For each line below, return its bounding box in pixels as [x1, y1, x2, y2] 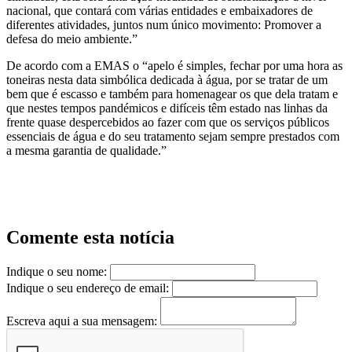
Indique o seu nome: [6, 265, 107, 279]
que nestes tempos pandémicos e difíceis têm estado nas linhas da [6, 101, 328, 115]
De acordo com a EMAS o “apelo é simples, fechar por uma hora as [6, 59, 343, 73]
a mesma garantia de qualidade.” [6, 144, 167, 158]
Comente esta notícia [6, 227, 174, 248]
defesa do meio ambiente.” [6, 32, 137, 46]
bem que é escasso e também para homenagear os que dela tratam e [6, 87, 338, 101]
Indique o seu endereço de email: [6, 281, 169, 295]
